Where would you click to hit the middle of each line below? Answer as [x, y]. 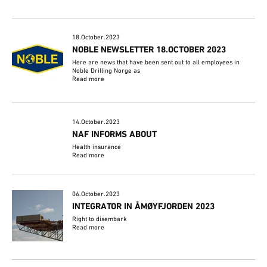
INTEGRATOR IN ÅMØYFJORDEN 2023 [144, 207]
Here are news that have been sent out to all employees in [156, 62]
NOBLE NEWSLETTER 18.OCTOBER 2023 [149, 50]
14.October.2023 [96, 122]
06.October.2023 [96, 194]
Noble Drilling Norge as [106, 71]
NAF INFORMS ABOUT [115, 134]
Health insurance [97, 147]
